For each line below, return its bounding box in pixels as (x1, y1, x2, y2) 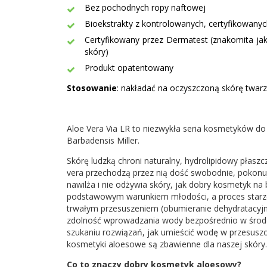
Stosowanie (67, 82, 117, 94)
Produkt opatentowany (85, 62, 173, 73)
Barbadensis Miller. (67, 135, 139, 146)
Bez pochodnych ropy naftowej (85, 2, 206, 13)
